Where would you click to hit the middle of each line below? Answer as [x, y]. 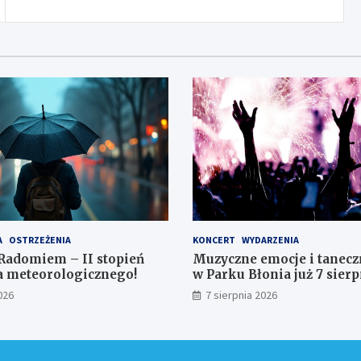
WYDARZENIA [270, 240]
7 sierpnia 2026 [241, 295]
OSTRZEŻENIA [39, 240]
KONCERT [214, 240]
